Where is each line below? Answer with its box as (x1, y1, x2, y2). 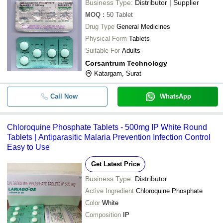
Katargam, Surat (94, 70, 141, 77)
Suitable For (85, 47, 120, 54)
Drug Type (85, 23, 114, 30)
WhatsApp (159, 93, 191, 100)
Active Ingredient (85, 187, 134, 195)
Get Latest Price (91, 160, 140, 168)
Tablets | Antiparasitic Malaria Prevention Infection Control (7, 133, 211, 141)
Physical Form (85, 35, 127, 42)
